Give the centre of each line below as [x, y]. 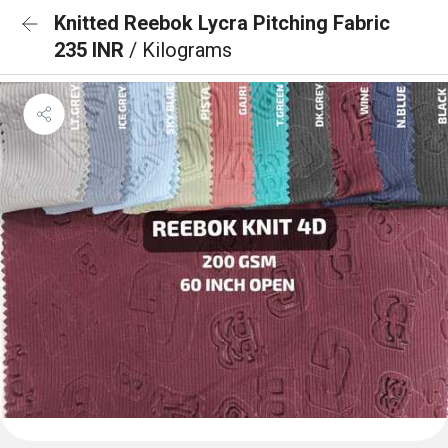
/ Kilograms [180, 50]
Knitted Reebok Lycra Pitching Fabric [222, 23]
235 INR [91, 50]
